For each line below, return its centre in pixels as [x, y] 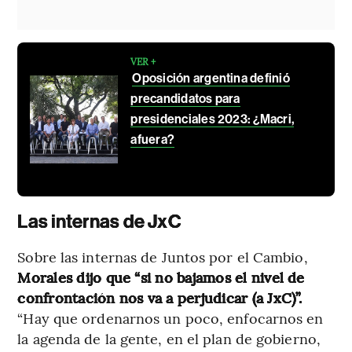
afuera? [153, 139]
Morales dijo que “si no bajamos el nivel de [161, 277]
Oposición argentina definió [211, 78]
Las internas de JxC [99, 221]
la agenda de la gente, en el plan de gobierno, [169, 338]
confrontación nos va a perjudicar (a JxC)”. [160, 297]
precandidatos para [185, 98]
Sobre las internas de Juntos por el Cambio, [163, 256]
